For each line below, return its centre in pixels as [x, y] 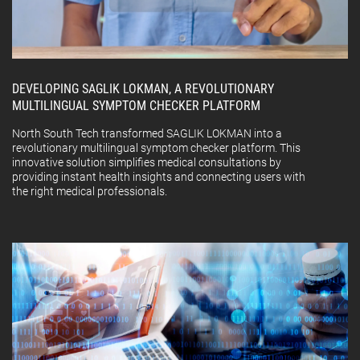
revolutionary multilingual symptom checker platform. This [156, 148]
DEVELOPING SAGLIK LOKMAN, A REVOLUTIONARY [143, 89]
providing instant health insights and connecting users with [159, 177]
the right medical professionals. [90, 192]
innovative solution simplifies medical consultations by [147, 163]
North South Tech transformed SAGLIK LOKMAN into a [147, 134]
